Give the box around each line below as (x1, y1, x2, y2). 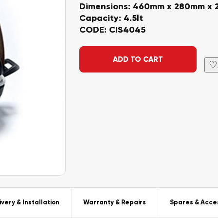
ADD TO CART (112, 54, 163, 64)
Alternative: (79, 46, 135, 58)
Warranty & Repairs (83, 199, 146, 206)
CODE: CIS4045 (79, 24, 145, 35)
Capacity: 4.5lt (79, 13, 143, 23)
